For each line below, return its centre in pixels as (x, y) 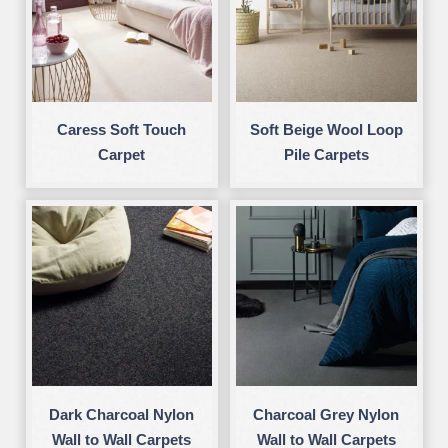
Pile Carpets (326, 155)
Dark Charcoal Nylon (122, 414)
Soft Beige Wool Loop (326, 130)
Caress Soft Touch (122, 130)
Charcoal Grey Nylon (326, 414)
